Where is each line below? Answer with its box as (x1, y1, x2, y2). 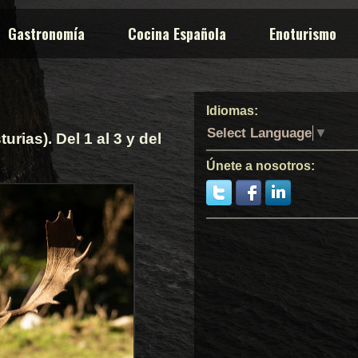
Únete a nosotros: (206, 158, 315, 173)
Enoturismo (269, 23, 336, 44)
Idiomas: (206, 104, 258, 117)
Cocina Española (128, 23, 226, 44)
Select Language (207, 125, 312, 141)
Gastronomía (8, 23, 85, 44)
